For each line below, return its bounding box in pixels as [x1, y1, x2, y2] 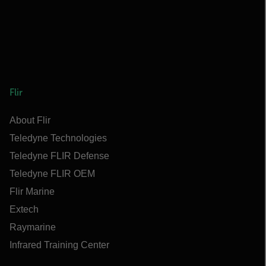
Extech [9, 204, 39, 214]
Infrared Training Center [9, 240, 109, 250]
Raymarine [9, 222, 56, 232]
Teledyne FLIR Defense [9, 151, 109, 161]
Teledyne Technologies [9, 133, 107, 143]
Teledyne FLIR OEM [9, 169, 95, 179]
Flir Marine [9, 186, 55, 197]
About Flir [9, 115, 50, 125]
